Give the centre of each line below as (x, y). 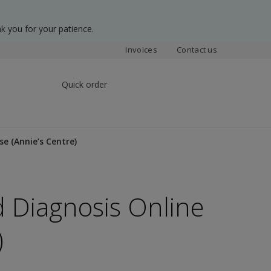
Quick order (84, 84)
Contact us (197, 50)
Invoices (141, 50)
